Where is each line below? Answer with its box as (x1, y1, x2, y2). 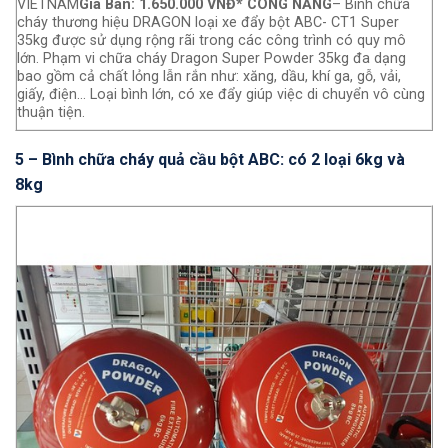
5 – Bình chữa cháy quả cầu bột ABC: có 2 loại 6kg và (15, 149, 405, 169)
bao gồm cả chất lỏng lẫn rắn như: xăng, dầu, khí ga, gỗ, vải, (17, 67, 401, 85)
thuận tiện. (17, 103, 85, 121)
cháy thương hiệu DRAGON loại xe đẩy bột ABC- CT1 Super (17, 13, 399, 31)
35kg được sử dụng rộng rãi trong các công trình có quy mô (17, 31, 406, 49)
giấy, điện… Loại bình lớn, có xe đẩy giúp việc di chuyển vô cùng (17, 85, 425, 103)
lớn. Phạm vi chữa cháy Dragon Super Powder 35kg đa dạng (17, 49, 406, 67)
